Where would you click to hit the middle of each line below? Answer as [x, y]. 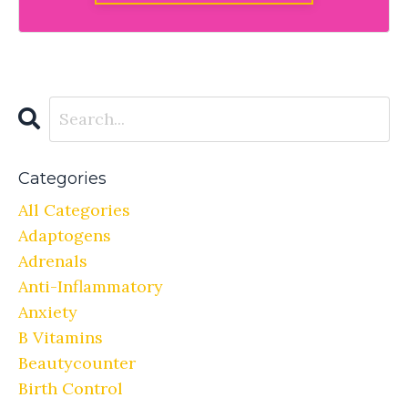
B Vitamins [61, 337]
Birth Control [71, 388]
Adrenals [53, 260]
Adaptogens [65, 235]
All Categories [74, 209]
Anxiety [48, 311]
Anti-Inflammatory [91, 286]
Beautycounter [77, 362]
